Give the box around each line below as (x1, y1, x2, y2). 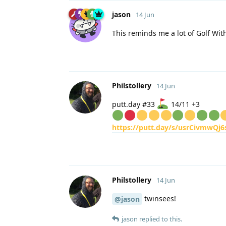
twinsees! (142, 193, 176, 203)
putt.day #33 (112, 99, 157, 109)
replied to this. (138, 214, 182, 224)
